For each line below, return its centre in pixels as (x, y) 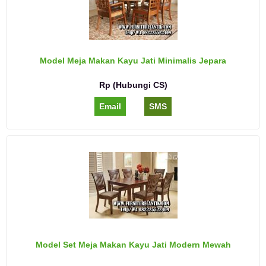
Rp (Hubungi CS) (133, 85)
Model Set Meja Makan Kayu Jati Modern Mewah (133, 245)
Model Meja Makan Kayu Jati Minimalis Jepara (133, 61)
